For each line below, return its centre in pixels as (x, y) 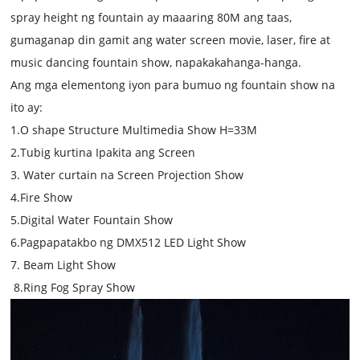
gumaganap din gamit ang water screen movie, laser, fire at (171, 39)
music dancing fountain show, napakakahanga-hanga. (156, 62)
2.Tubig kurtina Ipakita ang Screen (105, 152)
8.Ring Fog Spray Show (73, 287)
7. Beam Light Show (65, 264)
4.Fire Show (43, 197)
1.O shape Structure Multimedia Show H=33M (134, 129)
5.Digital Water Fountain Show (92, 219)
